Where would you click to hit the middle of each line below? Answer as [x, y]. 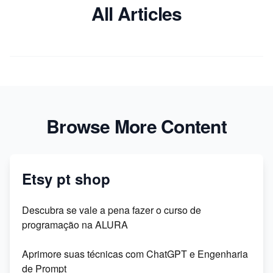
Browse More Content [136, 126]
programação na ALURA [75, 225]
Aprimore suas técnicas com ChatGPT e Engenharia [135, 254]
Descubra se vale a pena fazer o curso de [112, 210]
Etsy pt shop [66, 179]
